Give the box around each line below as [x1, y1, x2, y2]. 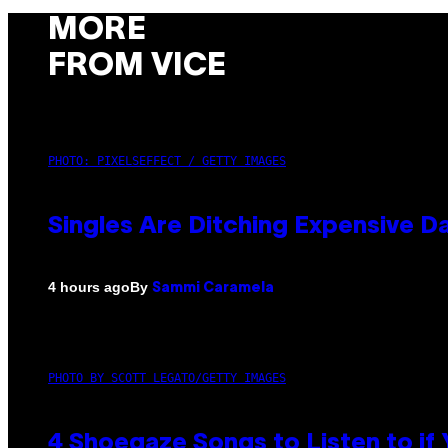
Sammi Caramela [152, 281, 274, 295]
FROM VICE [48, 52, 226, 82]
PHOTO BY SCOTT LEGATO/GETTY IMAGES [48, 370, 286, 385]
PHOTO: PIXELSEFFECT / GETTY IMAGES [48, 153, 286, 168]
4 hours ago [48, 279, 130, 296]
